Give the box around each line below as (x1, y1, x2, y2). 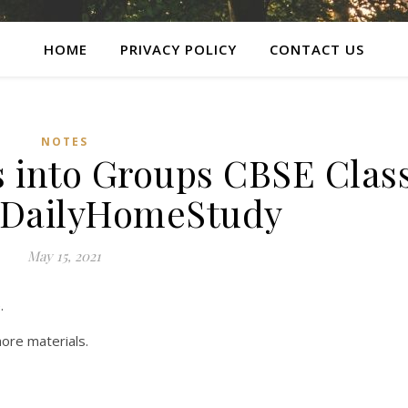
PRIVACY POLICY (120, 40, 237, 58)
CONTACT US (270, 40, 364, 58)
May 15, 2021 (27, 247, 101, 265)
